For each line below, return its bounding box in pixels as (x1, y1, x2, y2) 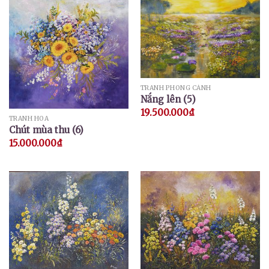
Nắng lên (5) (140, 94, 196, 106)
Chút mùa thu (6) (8, 124, 83, 136)
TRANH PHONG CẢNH (140, 83, 211, 92)
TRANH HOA (8, 114, 49, 122)
